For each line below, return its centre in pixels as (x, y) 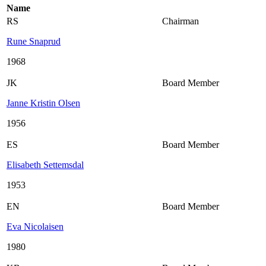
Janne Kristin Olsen (43, 103)
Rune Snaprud (34, 41)
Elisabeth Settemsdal (45, 164)
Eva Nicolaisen (35, 226)
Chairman (180, 21)
